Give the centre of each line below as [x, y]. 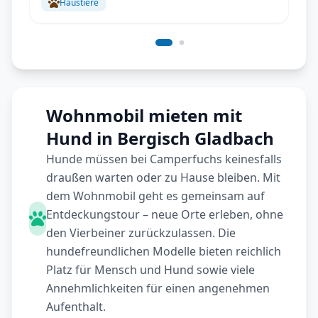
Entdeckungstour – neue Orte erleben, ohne [165, 214]
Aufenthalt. [76, 307]
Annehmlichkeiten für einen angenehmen [158, 288]
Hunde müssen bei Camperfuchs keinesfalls [164, 159]
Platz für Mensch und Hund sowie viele [150, 270]
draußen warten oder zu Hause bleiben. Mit [163, 177]
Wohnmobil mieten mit [144, 115]
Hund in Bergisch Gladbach [160, 138]
